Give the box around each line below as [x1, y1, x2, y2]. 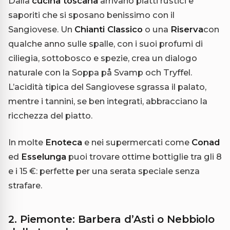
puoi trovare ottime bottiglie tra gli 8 [66, 151, 222, 162]
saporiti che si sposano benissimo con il [8, 9, 175, 20]
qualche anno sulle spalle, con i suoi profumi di [8, 38, 203, 49]
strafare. [8, 180, 42, 190]
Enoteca [45, 137, 82, 147]
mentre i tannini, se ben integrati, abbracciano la [8, 95, 207, 106]
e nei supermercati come [82, 137, 191, 147]
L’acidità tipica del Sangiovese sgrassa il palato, [8, 81, 206, 92]
